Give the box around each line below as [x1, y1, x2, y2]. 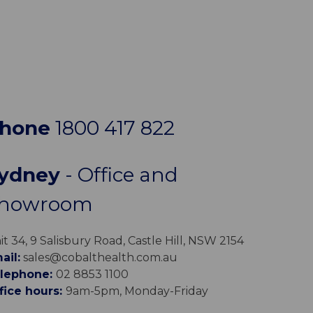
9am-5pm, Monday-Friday [65, 284, 208, 298]
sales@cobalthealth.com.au [20, 250, 177, 264]
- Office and [59, 162, 178, 187]
